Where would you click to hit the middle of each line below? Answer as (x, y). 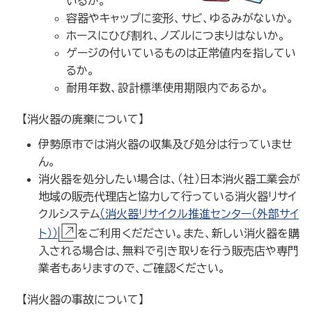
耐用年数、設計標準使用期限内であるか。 (167, 87)
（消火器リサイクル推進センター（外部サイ (199, 213)
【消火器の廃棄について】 (83, 119)
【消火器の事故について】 (83, 299)
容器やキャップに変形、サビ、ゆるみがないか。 (180, 18)
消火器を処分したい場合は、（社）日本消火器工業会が (169, 179)
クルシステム (69, 213)
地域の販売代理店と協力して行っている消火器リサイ (167, 196)
